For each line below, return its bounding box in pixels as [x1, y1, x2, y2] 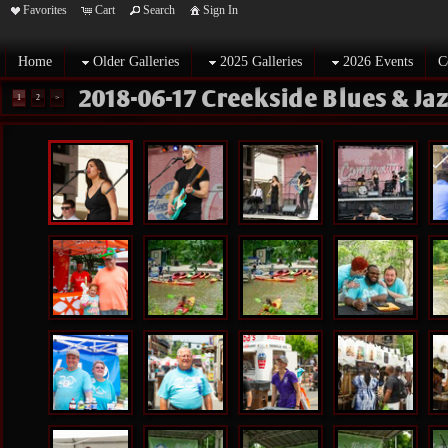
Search [143, 3, 175, 17]
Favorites [23, 3, 67, 17]
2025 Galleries [220, 54, 302, 69]
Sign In [203, 3, 238, 17]
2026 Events [343, 54, 413, 69]
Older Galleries [93, 54, 179, 69]
